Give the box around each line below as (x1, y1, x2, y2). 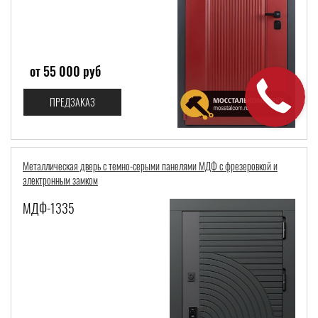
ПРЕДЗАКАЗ (50, 94, 95, 109)
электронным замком (23, 172, 98, 187)
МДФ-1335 (23, 198, 75, 217)
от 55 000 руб (30, 61, 101, 80)
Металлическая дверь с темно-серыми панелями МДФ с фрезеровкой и (23, 158, 278, 173)
